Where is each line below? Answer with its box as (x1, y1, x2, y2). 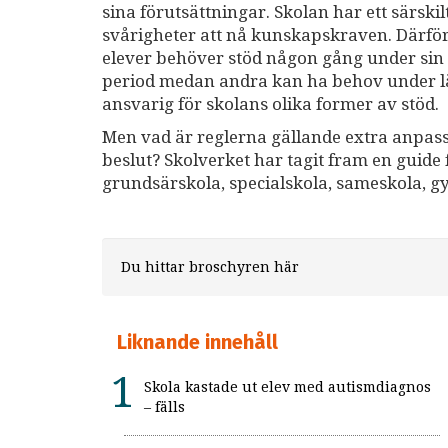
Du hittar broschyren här (121, 259, 299, 275)
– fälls (144, 399, 185, 415)
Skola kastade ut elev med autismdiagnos (144, 379, 431, 395)
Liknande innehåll (117, 330, 278, 354)
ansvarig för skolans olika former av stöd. (102, 94, 439, 114)
